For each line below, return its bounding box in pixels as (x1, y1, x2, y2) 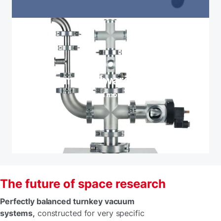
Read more (88, 90, 124, 99)
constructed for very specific (35, 208, 145, 218)
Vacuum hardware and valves (27, 73, 194, 87)
